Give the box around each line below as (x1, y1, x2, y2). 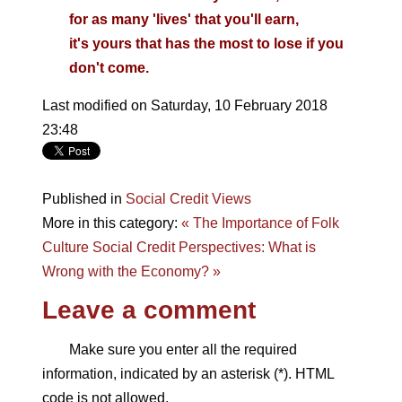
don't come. (68, 60, 149, 75)
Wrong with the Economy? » (41, 264, 221, 279)
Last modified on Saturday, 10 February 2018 (41, 98, 328, 113)
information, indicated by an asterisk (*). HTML (41, 366, 334, 381)
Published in (41, 191, 122, 206)
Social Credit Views (125, 191, 251, 206)
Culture (41, 240, 89, 255)
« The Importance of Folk (180, 215, 339, 231)
